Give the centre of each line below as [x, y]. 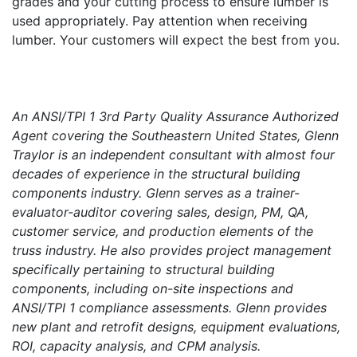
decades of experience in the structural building [156, 173]
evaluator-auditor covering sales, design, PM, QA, [160, 212]
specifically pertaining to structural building [143, 269]
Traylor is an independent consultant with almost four [173, 154]
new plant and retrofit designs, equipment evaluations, [176, 326]
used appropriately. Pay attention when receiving [160, 20]
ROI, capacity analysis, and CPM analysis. [136, 345]
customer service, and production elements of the [163, 231]
